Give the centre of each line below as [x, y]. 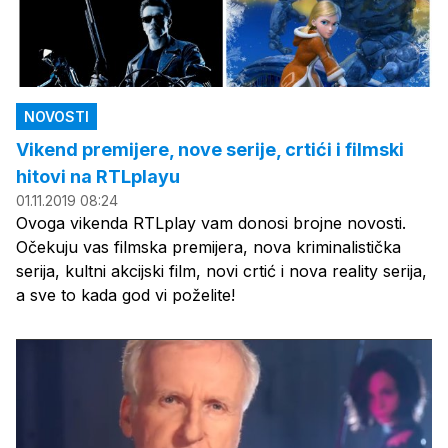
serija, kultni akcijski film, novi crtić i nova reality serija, [221, 271]
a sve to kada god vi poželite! [125, 295]
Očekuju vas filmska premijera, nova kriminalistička [208, 247]
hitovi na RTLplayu [98, 177]
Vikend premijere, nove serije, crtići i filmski [210, 150]
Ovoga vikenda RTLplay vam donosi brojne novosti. [211, 223]
